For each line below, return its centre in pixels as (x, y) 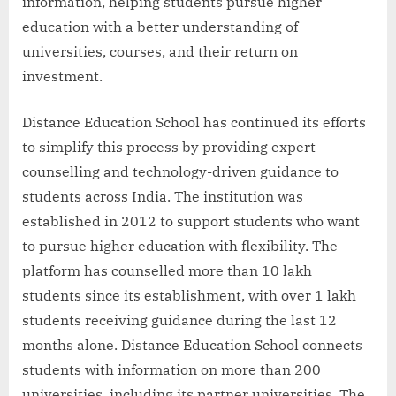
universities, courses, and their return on (160, 51)
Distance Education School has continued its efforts (194, 122)
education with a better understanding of (160, 26)
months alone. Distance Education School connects (192, 344)
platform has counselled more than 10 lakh (167, 270)
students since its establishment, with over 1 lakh (189, 295)
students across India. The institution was (163, 196)
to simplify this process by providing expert (169, 146)
